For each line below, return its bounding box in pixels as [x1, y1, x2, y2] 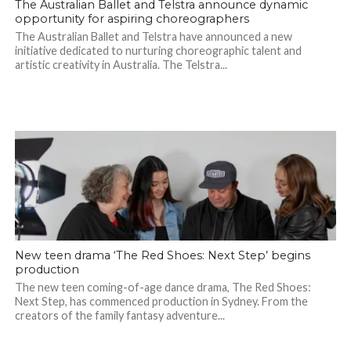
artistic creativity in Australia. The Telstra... [14, 58, 227, 72]
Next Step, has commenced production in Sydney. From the [14, 295, 308, 309]
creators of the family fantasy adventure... [14, 309, 225, 323]
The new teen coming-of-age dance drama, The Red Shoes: [14, 280, 311, 295]
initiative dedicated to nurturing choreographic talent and [14, 44, 302, 58]
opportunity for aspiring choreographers [14, 12, 249, 27]
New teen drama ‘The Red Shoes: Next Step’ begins [14, 248, 310, 263]
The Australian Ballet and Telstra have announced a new [14, 30, 292, 44]
